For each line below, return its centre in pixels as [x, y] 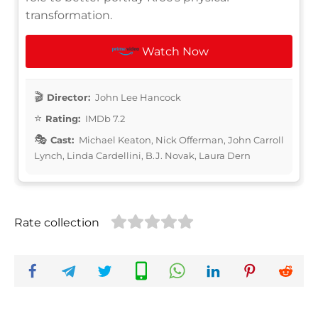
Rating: [63, 118]
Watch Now [176, 51]
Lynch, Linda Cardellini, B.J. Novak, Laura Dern [142, 155]
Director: [68, 97]
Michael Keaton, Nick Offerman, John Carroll [180, 139]
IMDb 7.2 [104, 118]
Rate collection [57, 222]
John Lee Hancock [137, 97]
